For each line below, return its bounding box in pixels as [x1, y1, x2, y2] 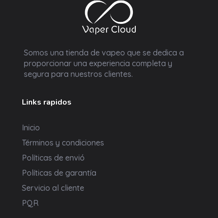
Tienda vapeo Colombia [85, 35, 92, 43]
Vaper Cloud [89, 34, 101, 47]
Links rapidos [22, 97, 72, 108]
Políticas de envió [22, 153, 85, 163]
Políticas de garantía [22, 168, 96, 178]
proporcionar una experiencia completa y [24, 58, 172, 69]
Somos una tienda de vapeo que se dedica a [24, 48, 184, 58]
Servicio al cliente [22, 183, 84, 193]
